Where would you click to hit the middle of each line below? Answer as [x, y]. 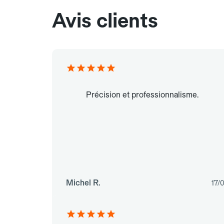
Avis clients [105, 21]
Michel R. [83, 183]
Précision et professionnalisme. [142, 95]
